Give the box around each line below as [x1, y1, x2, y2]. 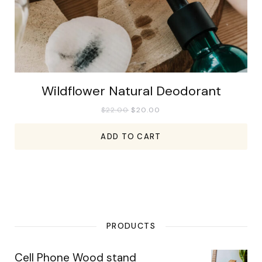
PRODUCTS [106, 220, 156, 231]
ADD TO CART [101, 132, 161, 142]
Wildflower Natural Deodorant [41, 82, 221, 99]
